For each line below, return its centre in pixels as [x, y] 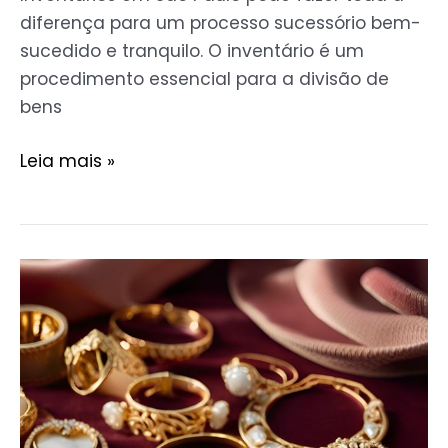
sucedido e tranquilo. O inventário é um [192, 51]
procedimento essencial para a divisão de [204, 79]
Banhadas [63, 328]
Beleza [47, 412]
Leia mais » [67, 161]
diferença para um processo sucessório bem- [220, 23]
